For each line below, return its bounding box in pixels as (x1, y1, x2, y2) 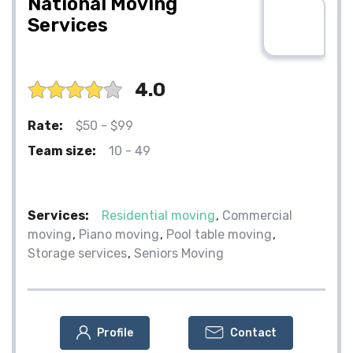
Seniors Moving (134, 245, 224, 261)
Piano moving (79, 226, 159, 242)
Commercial (222, 207, 292, 223)
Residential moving (102, 207, 215, 223)
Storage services (28, 245, 127, 261)
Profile (97, 325, 133, 340)
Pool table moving (166, 226, 272, 242)
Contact (230, 325, 277, 340)
